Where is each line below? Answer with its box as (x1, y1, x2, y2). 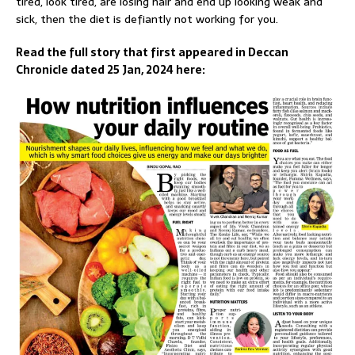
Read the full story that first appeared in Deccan (16, 44, 288, 61)
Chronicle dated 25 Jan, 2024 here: (16, 61, 205, 78)
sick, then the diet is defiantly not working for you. (16, 10, 278, 28)
